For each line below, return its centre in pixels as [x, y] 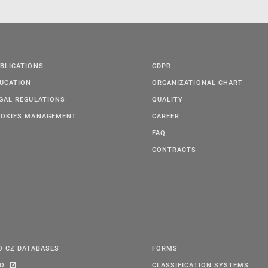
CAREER [166, 116]
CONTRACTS [174, 150]
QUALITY [168, 99]
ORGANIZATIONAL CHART [197, 83]
